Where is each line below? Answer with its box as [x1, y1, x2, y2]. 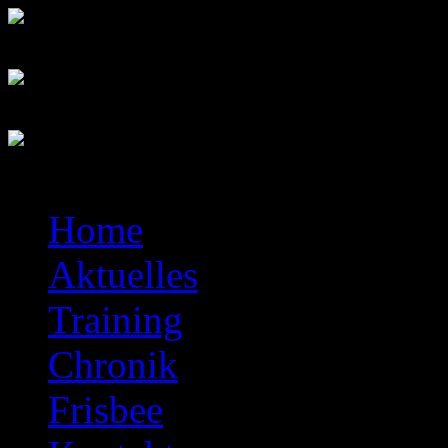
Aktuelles [48, 253, 198, 296]
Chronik [48, 343, 178, 386]
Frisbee [48, 388, 163, 431]
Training [48, 298, 183, 341]
